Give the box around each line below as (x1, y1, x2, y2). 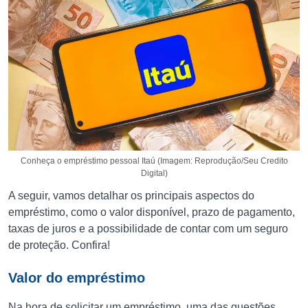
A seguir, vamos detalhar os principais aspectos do (8, 190, 254, 201)
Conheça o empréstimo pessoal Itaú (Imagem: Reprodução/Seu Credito (20, 156, 288, 166)
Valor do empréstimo (8, 270, 145, 285)
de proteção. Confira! (8, 239, 110, 251)
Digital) (140, 168, 168, 178)
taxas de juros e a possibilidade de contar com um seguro (8, 223, 288, 234)
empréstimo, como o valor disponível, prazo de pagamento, (8, 206, 295, 218)
